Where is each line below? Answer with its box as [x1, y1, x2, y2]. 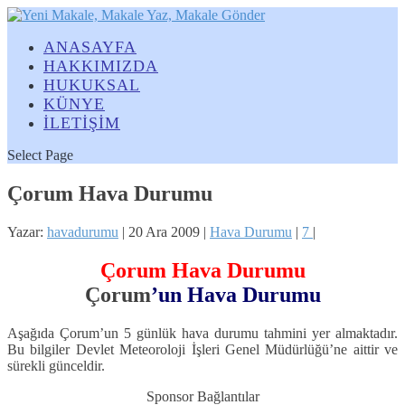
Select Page [7, 147, 73, 163]
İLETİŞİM [43, 114, 120, 132]
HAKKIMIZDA [43, 57, 158, 75]
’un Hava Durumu [150, 282, 321, 306]
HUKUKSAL [43, 76, 140, 94]
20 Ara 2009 [128, 223, 200, 240]
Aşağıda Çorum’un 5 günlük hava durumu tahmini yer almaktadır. [7, 325, 398, 341]
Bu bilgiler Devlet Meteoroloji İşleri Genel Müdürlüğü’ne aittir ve [7, 341, 398, 357]
